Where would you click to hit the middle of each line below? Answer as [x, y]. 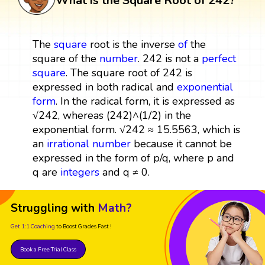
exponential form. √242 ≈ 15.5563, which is [136, 129]
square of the [66, 58]
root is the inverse [132, 44]
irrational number [88, 143]
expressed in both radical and [104, 87]
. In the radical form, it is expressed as [145, 101]
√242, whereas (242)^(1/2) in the [112, 115]
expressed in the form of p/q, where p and [133, 158]
